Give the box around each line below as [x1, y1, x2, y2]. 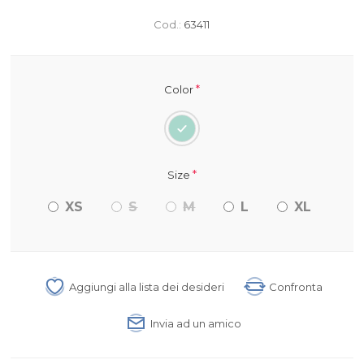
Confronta [269, 279, 323, 293]
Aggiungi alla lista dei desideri [69, 279, 225, 293]
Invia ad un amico [150, 316, 242, 330]
